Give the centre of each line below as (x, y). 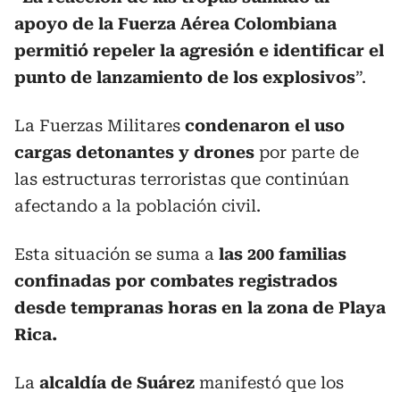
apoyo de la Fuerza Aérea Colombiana (175, 24)
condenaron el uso (265, 125)
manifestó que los (269, 383)
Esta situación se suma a (114, 254)
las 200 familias (280, 254)
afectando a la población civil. (137, 206)
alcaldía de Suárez (117, 383)
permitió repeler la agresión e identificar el (199, 50)
